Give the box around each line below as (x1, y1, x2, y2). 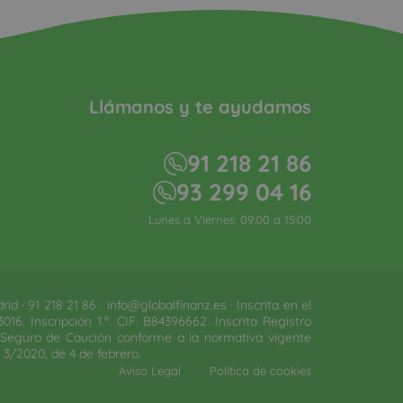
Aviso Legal (119, 363, 181, 378)
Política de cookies (210, 363, 311, 378)
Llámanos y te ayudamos (89, 94, 311, 118)
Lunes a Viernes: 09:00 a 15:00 (148, 211, 311, 227)
